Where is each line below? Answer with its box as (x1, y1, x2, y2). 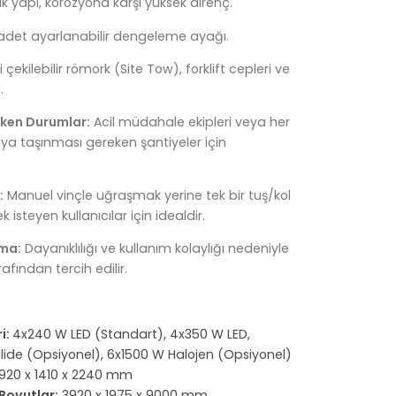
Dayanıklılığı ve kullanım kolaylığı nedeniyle (21, 239, 290, 257)
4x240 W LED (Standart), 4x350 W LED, (12, 325, 251, 344)
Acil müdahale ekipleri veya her (90, 112, 291, 131)
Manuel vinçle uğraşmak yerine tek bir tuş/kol (4, 186, 292, 204)
